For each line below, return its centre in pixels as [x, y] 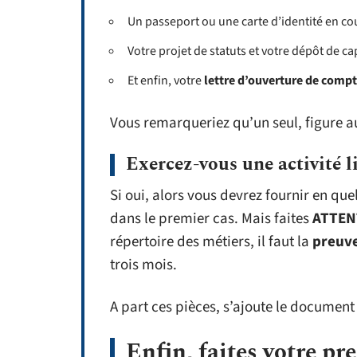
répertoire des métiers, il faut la [211, 242]
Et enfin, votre [163, 80]
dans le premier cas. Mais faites [211, 219]
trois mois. [143, 265]
